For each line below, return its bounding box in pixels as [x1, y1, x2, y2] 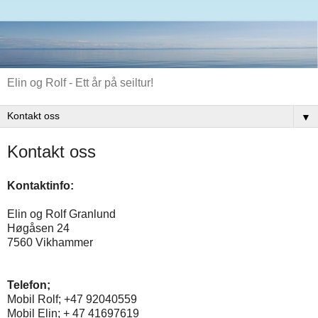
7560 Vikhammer [7, 236, 93, 249]
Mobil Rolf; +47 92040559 [7, 293, 137, 306]
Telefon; [7, 279, 50, 292]
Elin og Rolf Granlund [7, 208, 116, 221]
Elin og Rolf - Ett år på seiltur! [7, 77, 153, 89]
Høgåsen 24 [7, 222, 70, 235]
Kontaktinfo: [7, 180, 74, 192]
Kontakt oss [7, 142, 96, 162]
